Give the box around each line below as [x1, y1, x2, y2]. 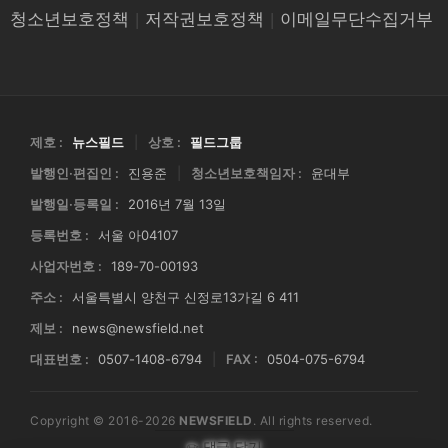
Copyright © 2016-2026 [30, 412, 179, 428]
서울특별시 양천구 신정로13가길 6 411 [72, 288, 299, 305]
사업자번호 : [30, 257, 102, 274]
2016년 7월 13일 [128, 195, 226, 212]
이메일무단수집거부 [280, 9, 433, 29]
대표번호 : [30, 350, 89, 367]
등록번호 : [30, 226, 89, 243]
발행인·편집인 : [30, 164, 119, 181]
